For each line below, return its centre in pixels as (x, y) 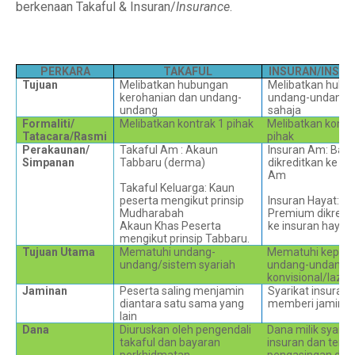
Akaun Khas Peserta (171, 226)
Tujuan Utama (59, 252)
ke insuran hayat (309, 226)
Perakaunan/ (56, 150)
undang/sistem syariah (178, 265)
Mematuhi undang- (168, 252)
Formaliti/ (49, 124)
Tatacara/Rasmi (65, 136)
